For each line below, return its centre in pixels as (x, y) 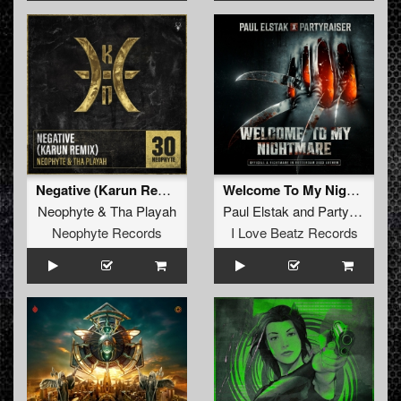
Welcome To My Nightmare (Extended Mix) (353, 190)
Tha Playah (143, 211)
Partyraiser (333, 211)
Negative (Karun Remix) (164, 190)
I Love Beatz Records (294, 233)
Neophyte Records (107, 233)
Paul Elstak (256, 211)
